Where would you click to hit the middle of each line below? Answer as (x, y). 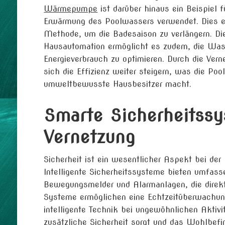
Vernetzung (90, 137)
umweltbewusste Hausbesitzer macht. (118, 84)
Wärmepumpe (71, 9)
